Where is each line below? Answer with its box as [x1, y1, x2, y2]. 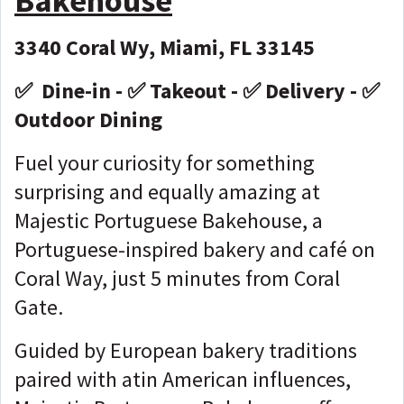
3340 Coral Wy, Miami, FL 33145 [14, 32, 315, 61]
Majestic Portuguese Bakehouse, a [14, 206, 323, 234]
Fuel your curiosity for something [14, 148, 315, 177]
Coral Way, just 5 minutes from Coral [14, 263, 340, 292]
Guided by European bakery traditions [14, 335, 357, 364]
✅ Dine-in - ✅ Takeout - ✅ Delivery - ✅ [14, 76, 380, 105]
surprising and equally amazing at [14, 177, 320, 206]
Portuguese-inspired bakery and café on [14, 234, 375, 263]
